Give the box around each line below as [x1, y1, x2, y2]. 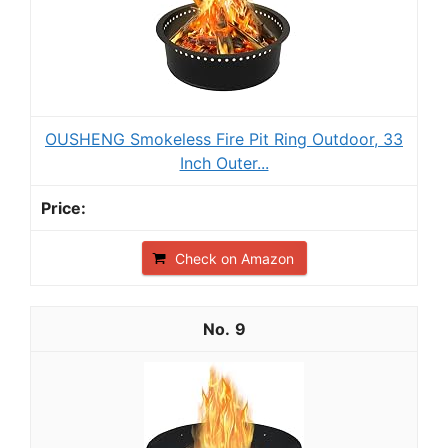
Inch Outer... [179, 152, 269, 173]
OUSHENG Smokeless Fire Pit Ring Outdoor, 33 [45, 128, 403, 149]
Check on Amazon [174, 249, 294, 267]
